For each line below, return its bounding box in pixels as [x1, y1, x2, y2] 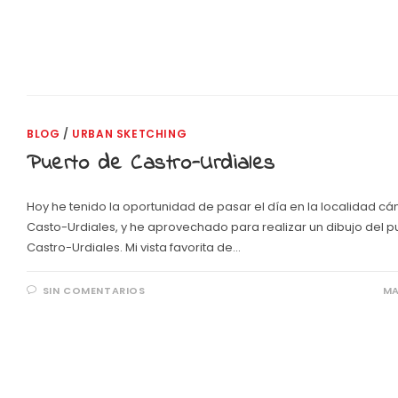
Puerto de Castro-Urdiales [27, 147, 275, 179]
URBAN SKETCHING [72, 125, 187, 141]
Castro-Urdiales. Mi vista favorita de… [27, 238, 241, 256]
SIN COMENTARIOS [42, 283, 146, 298]
